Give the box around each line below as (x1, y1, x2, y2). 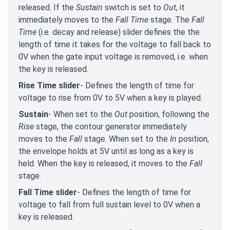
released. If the (18, 2, 76, 12)
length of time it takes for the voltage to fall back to (18, 39, 211, 49)
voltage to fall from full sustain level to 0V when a (18, 199, 200, 209)
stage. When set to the (82, 133, 170, 144)
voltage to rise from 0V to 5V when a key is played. (18, 92, 202, 103)
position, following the (127, 109, 209, 119)
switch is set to (105, 2, 163, 12)
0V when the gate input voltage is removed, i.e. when (18, 51, 208, 62)
